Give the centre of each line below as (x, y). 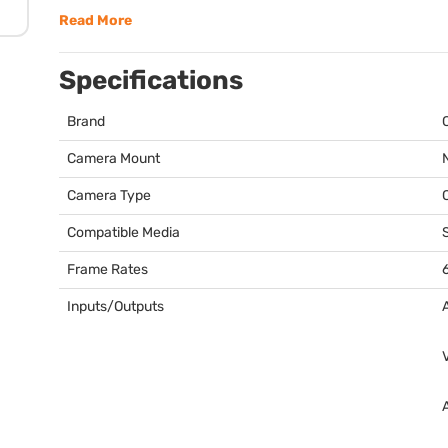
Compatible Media (123, 232)
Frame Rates (107, 269)
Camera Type (109, 195)
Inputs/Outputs (115, 306)
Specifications (151, 80)
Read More (95, 20)
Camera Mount (113, 158)
